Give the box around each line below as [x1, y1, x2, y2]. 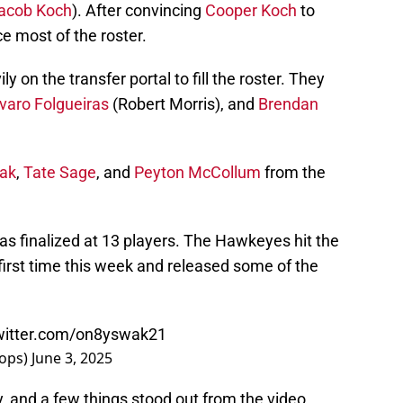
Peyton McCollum [134, 163, 261, 183]
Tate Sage [23, 163, 96, 183]
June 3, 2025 [31, 348, 112, 369]
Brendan [258, 94, 318, 114]
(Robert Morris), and [109, 94, 258, 114]
